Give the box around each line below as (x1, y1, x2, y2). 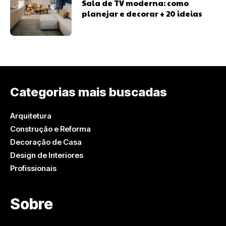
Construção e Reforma (10, 124, 91, 134)
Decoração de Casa (10, 137, 82, 147)
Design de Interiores (10, 150, 83, 160)
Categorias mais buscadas (10, 85, 167, 100)
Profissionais (10, 163, 56, 174)
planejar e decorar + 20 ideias (82, 8, 203, 19)
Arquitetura (10, 111, 51, 121)
